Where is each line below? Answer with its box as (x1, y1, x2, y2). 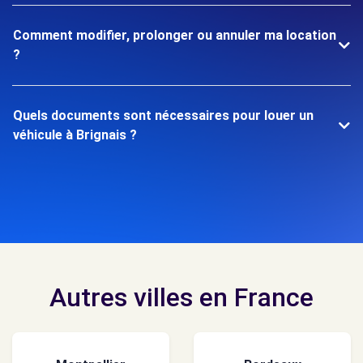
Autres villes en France (49, 282, 314, 313)
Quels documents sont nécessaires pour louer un (13, 108, 314, 123)
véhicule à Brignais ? (13, 127, 137, 143)
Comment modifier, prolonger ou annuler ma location (13, 28, 336, 43)
